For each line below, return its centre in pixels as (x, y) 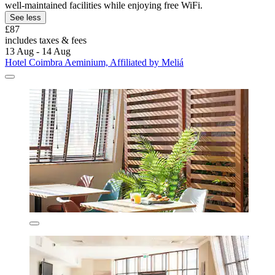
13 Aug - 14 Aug (38, 52)
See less (25, 18)
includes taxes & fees (46, 41)
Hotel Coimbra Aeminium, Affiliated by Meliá (94, 63)
